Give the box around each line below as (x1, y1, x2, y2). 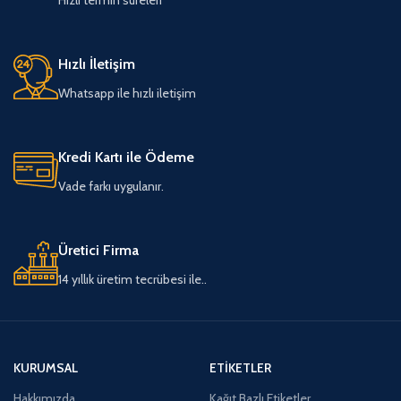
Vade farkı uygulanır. (58, 177, 164, 194)
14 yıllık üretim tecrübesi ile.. (58, 270, 207, 287)
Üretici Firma (58, 241, 139, 259)
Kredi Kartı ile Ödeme (58, 148, 194, 166)
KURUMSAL (13, 359, 78, 376)
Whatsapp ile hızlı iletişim (58, 84, 196, 101)
